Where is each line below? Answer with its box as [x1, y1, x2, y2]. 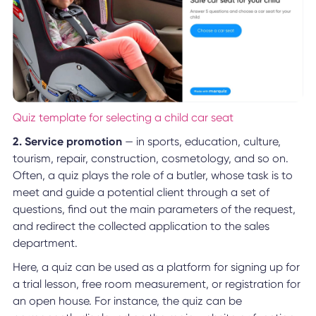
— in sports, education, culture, [121, 135, 281, 149]
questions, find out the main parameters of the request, [12, 202, 296, 217]
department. [12, 236, 78, 250]
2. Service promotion [12, 135, 122, 149]
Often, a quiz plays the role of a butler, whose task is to [12, 169, 293, 183]
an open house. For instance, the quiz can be [12, 294, 242, 308]
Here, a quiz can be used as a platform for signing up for [12, 260, 300, 274]
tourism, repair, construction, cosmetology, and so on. [12, 152, 288, 166]
